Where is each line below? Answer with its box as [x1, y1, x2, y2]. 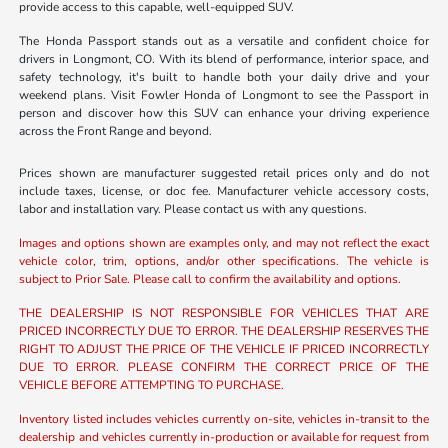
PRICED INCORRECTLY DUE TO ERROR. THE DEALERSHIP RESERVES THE [19, 323, 429, 340]
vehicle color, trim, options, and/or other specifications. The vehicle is [19, 253, 429, 270]
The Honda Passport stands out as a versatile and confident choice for [19, 33, 429, 50]
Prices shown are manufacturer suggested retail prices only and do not [19, 165, 429, 182]
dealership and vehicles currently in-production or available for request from [19, 429, 429, 446]
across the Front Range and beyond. [19, 123, 213, 140]
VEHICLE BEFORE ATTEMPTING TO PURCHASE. [19, 377, 285, 394]
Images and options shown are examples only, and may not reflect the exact [19, 235, 429, 252]
